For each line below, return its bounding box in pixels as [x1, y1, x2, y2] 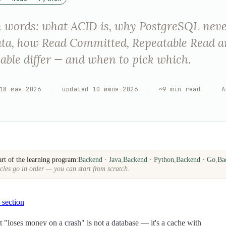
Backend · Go [176, 156, 216, 164]
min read [170, 84, 201, 93]
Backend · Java [78, 156, 122, 164]
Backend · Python [123, 156, 175, 164]
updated [62, 84, 89, 93]
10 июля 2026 [92, 84, 138, 93]
